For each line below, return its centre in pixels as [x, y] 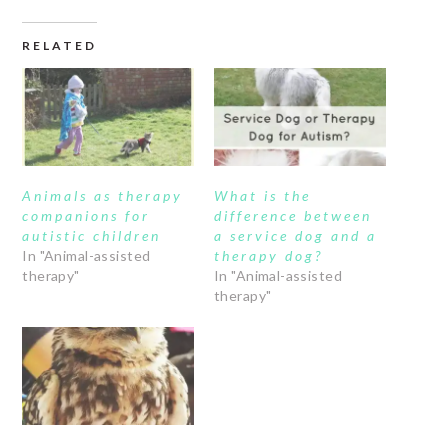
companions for [86, 215]
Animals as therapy [103, 195]
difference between [293, 215]
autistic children [92, 235]
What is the [262, 195]
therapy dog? [268, 255]
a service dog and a [295, 235]
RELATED [60, 45]
